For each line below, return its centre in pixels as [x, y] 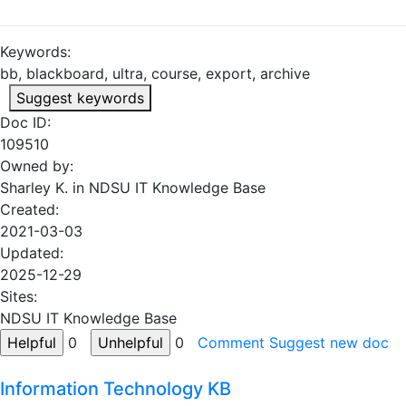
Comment [231, 343]
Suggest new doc [329, 343]
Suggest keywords [80, 98]
